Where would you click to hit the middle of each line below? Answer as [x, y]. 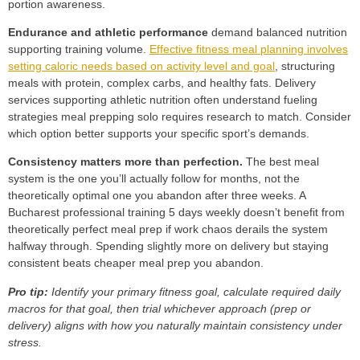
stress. [25, 342]
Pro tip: [28, 291]
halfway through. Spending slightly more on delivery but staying [168, 246]
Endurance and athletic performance [108, 32]
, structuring [305, 66]
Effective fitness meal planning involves [249, 49]
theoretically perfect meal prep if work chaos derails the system [168, 229]
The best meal [281, 162]
